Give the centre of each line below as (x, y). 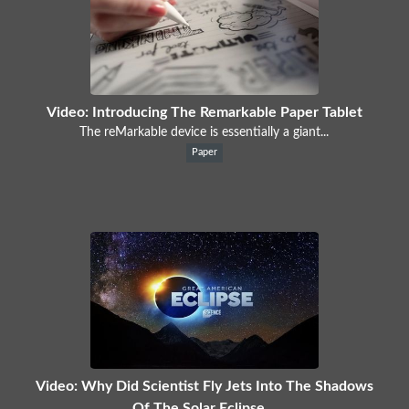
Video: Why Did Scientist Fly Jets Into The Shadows (204, 386)
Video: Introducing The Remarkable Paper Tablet (204, 112)
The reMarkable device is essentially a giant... (204, 132)
